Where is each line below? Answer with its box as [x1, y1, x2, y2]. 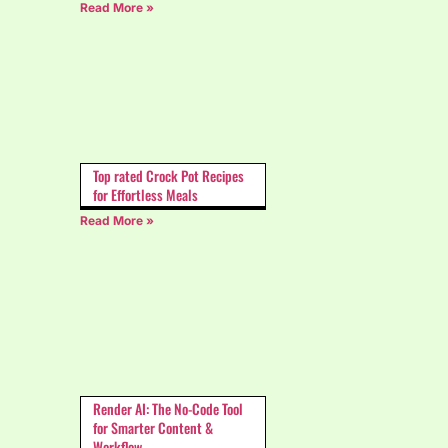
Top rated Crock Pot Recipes [93, 165, 244, 187]
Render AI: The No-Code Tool [93, 397, 243, 419]
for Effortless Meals [93, 184, 198, 206]
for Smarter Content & [93, 416, 213, 438]
